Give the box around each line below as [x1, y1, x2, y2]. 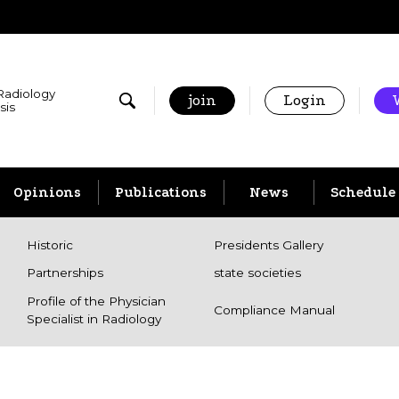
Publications [115, 183, 207, 200]
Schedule [330, 183, 396, 200]
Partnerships [27, 265, 103, 281]
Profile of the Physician [27, 293, 166, 308]
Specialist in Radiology [27, 311, 161, 326]
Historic [27, 238, 73, 253]
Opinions [12, 183, 81, 200]
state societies [214, 265, 301, 281]
